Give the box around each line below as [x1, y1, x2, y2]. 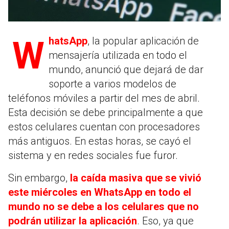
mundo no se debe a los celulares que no [8, 200, 199, 213]
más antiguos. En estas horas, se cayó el [8, 134, 191, 147]
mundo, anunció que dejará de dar [49, 63, 203, 76]
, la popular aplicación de [87, 34, 199, 47]
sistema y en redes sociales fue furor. [8, 149, 178, 162]
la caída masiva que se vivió [70, 171, 201, 184]
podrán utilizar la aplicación [8, 214, 137, 227]
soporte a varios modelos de [49, 77, 176, 90]
